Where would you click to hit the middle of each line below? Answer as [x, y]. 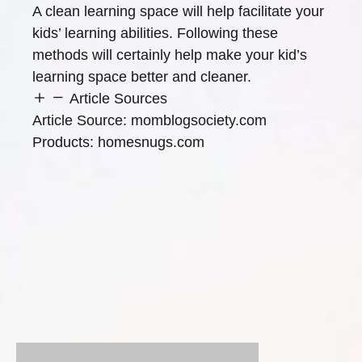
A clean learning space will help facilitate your [178, 11]
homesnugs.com [151, 142]
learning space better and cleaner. [142, 77]
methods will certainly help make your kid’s [170, 55]
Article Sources [118, 99]
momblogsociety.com [199, 120]
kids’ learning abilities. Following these [155, 33]
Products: [65, 142]
